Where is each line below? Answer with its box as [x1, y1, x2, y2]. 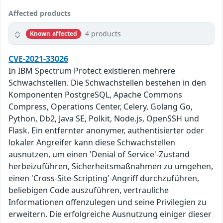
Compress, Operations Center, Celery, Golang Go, [8, 101, 193, 112]
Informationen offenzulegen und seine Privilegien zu [8, 197, 207, 208]
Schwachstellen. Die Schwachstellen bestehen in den [8, 77, 206, 89]
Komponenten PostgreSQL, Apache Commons [8, 89, 182, 101]
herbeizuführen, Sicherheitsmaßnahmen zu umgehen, [8, 161, 213, 172]
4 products [85, 29, 121, 39]
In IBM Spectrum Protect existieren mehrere [8, 65, 175, 77]
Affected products [8, 8, 71, 18]
